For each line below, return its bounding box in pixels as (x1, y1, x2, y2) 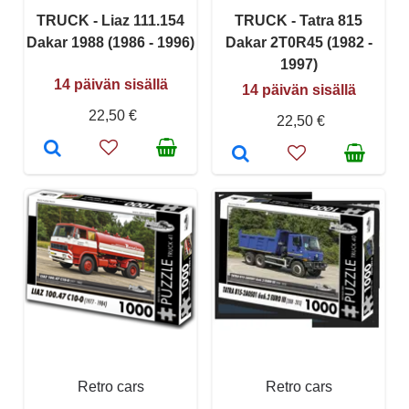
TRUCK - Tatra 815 (235, 12, 362, 28)
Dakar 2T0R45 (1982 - (225, 34, 372, 50)
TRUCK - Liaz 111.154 (37, 12, 184, 28)
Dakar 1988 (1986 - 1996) (26, 34, 194, 50)
